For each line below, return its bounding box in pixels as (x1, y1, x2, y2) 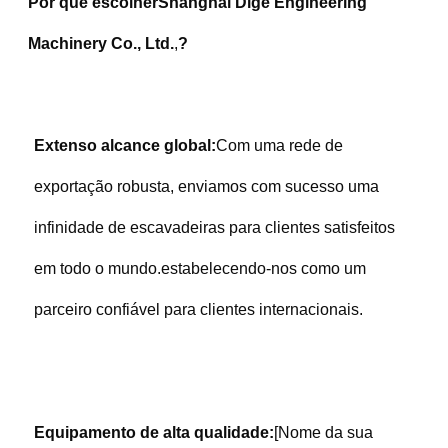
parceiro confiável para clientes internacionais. (33, 300, 363, 318)
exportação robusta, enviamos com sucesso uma (33, 177, 379, 195)
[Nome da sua (273, 423, 373, 441)
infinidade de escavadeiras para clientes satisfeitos (33, 218, 395, 236)
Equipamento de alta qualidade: (33, 423, 274, 441)
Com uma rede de (215, 136, 343, 154)
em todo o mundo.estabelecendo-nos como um (33, 259, 366, 277)
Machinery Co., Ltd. (27, 34, 174, 52)
